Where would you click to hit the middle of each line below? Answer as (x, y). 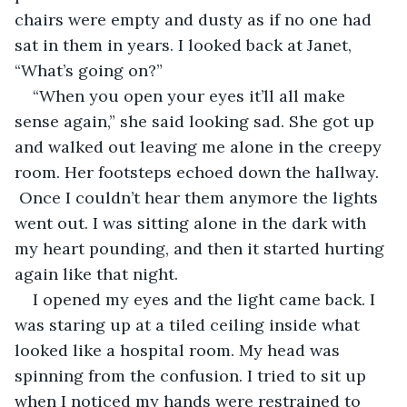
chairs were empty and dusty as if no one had (195, 19)
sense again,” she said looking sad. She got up (197, 121)
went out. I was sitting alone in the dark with (193, 223)
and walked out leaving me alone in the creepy (200, 146)
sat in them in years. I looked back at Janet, (185, 45)
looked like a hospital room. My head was (179, 350)
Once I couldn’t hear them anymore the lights (199, 197)
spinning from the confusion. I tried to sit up (193, 375)
